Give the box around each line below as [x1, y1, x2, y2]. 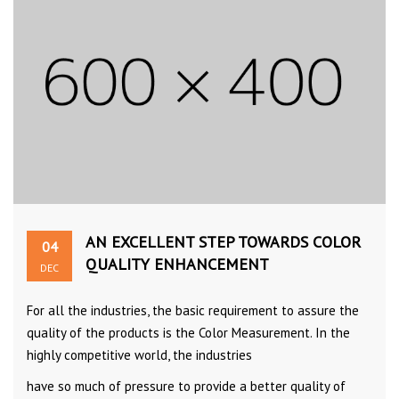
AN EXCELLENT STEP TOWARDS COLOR [85, 232, 361, 253]
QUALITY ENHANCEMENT [85, 254, 269, 275]
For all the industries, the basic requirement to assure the [27, 302, 359, 320]
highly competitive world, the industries [27, 346, 256, 364]
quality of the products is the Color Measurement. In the [27, 324, 350, 342]
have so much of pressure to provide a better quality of [27, 378, 346, 395]
